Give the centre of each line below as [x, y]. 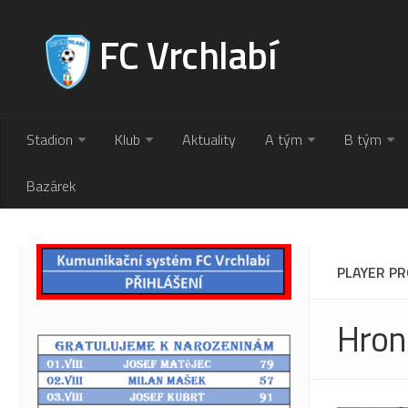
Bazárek [51, 186]
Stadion [50, 139]
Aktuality [209, 139]
